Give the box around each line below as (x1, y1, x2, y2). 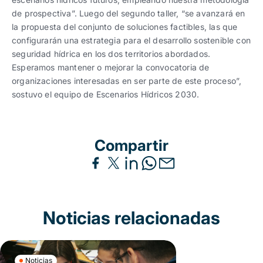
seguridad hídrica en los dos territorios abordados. (12, 48, 211, 59)
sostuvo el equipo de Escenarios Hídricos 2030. (12, 89, 200, 99)
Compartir (95, 136, 168, 154)
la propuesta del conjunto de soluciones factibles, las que (12, 21, 238, 32)
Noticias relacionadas (43, 207, 220, 228)
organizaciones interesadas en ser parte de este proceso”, (12, 75, 242, 86)
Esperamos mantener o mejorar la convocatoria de (12, 62, 210, 72)
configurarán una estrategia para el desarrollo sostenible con (12, 35, 251, 45)
